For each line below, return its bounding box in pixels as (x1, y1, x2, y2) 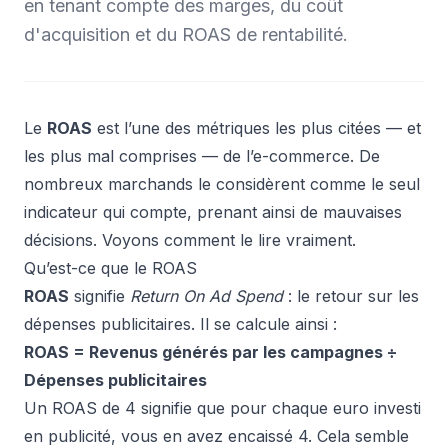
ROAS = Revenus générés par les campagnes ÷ (24, 342, 397, 362)
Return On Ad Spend (130, 286, 283, 306)
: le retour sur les (283, 286, 419, 306)
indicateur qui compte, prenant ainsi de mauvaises (24, 202, 402, 222)
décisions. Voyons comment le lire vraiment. (24, 230, 356, 250)
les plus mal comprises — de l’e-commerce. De (24, 146, 380, 166)
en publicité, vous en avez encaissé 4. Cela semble (24, 426, 409, 446)
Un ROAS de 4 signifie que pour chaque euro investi (24, 398, 421, 418)
